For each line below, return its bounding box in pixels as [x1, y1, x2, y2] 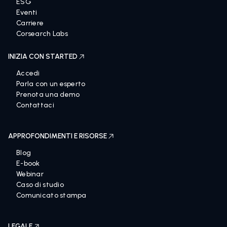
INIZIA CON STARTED [8, 52, 78, 61]
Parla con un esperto [16, 80, 86, 88]
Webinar [16, 170, 44, 178]
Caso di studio [16, 180, 64, 189]
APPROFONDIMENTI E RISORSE [8, 132, 107, 140]
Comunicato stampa [16, 191, 87, 200]
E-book [16, 159, 40, 168]
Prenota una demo [16, 90, 80, 99]
